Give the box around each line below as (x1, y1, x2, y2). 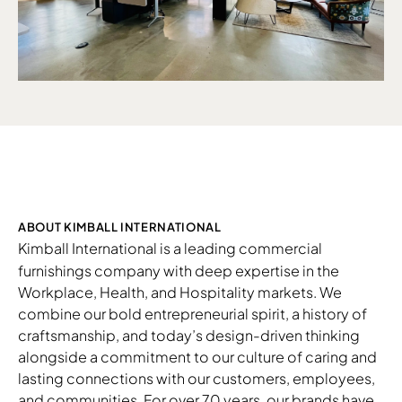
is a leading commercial (159, 239, 322, 258)
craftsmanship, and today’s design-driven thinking (18, 326, 360, 345)
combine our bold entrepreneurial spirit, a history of (18, 304, 367, 324)
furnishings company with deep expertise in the (18, 261, 339, 281)
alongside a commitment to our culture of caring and (18, 347, 377, 367)
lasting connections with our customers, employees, (18, 369, 375, 389)
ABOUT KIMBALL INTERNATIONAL (18, 220, 222, 235)
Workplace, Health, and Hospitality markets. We (18, 283, 342, 302)
